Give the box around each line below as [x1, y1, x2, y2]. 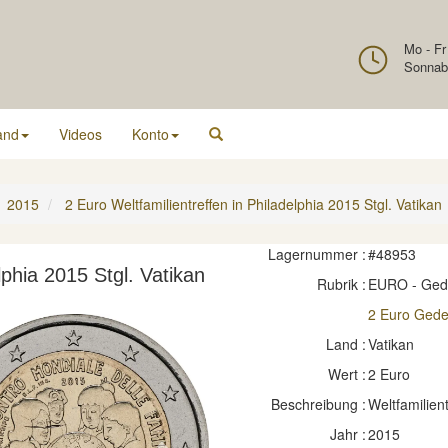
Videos [59, 124, 102, 144]
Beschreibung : [270, 394, 366, 414]
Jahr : [329, 424, 366, 444]
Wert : [327, 364, 366, 384]
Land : [325, 334, 366, 354]
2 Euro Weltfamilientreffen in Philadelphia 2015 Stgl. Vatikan [65, 194, 442, 214]
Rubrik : [316, 274, 366, 294]
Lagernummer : [267, 244, 366, 264]
